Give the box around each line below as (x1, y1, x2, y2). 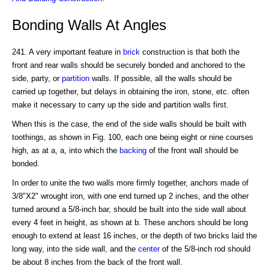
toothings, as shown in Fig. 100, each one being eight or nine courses (12, 132, 253, 142)
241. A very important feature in (12, 47, 123, 56)
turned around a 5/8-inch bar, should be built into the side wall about (12, 204, 246, 214)
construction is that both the (140, 47, 240, 56)
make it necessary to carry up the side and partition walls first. (12, 100, 229, 109)
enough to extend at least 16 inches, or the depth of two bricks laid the (12, 231, 257, 240)
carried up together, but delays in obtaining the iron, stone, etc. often (12, 86, 249, 96)
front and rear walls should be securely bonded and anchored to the (12, 60, 245, 70)
